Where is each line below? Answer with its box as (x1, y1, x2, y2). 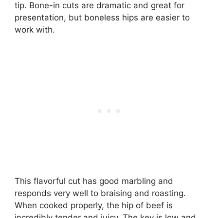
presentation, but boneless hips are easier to (15, 13, 190, 23)
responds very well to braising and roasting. (15, 188, 186, 198)
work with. (15, 25, 55, 35)
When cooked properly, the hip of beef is (15, 200, 173, 210)
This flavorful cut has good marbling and (15, 176, 173, 186)
